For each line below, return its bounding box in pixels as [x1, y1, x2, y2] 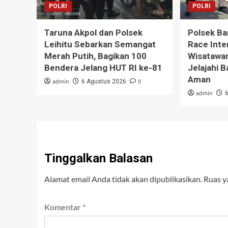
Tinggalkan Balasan [44, 151, 153, 165]
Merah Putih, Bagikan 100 [44, 50, 147, 61]
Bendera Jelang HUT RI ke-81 [44, 62, 162, 73]
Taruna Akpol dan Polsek [44, 27, 142, 38]
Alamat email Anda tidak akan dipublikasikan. [44, 174, 202, 184]
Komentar [44, 202, 82, 212]
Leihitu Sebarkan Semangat [44, 39, 156, 49]
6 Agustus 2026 [81, 77, 126, 85]
